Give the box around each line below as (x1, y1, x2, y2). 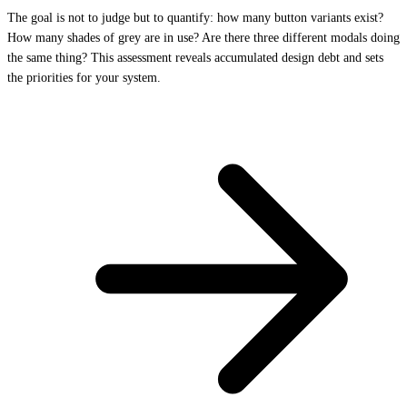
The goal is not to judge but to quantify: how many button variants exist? (7, 11, 383, 25)
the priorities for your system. (7, 71, 161, 85)
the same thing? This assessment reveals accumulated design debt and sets (7, 51, 383, 65)
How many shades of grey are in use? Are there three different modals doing (7, 31, 400, 45)
